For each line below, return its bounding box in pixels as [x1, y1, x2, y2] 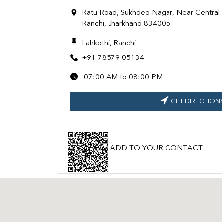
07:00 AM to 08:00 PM [84, 74, 163, 82]
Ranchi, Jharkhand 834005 [82, 20, 170, 28]
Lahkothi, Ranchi [82, 39, 136, 47]
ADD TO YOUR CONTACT [110, 144, 203, 152]
